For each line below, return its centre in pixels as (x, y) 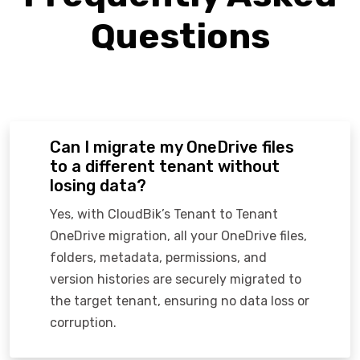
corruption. (83, 323)
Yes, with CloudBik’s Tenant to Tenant (164, 215)
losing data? (98, 186)
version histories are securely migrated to (176, 280)
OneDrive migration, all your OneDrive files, (178, 236)
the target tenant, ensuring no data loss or (180, 301)
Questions (180, 37)
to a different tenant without (165, 167)
